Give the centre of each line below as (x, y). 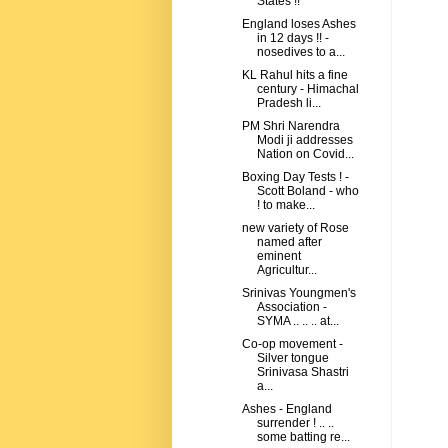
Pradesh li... (288, 103)
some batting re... (303, 437)
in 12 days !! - (292, 38)
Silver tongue (292, 358)
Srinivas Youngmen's (298, 293)
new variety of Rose (295, 228)
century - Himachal (307, 89)
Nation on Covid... (305, 154)
